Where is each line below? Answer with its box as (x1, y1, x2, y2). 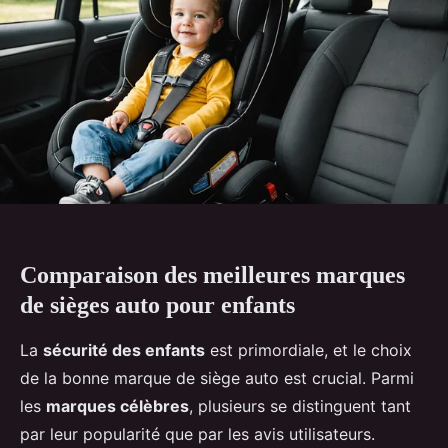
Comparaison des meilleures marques (20, 261, 405, 288)
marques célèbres (46, 395, 189, 416)
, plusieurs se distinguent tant (189, 395, 411, 416)
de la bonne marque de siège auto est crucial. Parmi (20, 367, 414, 388)
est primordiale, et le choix (205, 339, 412, 360)
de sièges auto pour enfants (20, 291, 295, 318)
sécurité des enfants (43, 339, 205, 360)
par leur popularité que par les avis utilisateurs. (20, 423, 375, 444)
